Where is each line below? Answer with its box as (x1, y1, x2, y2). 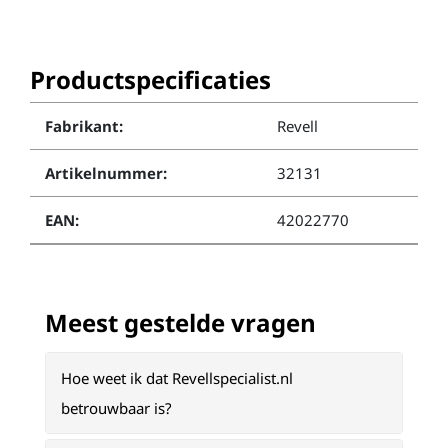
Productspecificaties (30, 63, 271, 96)
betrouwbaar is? (61, 398, 172, 418)
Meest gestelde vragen (45, 306, 316, 339)
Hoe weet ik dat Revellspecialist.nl (61, 368, 293, 388)
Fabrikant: (45, 116, 123, 136)
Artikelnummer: (45, 163, 167, 183)
